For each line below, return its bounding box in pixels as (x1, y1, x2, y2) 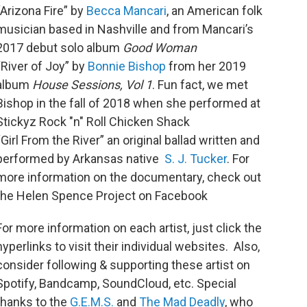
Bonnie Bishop (88, 59, 166, 74)
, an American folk (167, 3, 262, 19)
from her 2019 (166, 59, 246, 74)
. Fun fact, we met (152, 77, 248, 93)
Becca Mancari (86, 3, 167, 19)
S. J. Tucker (162, 151, 227, 167)
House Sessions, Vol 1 (32, 77, 152, 93)
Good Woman (123, 40, 197, 56)
